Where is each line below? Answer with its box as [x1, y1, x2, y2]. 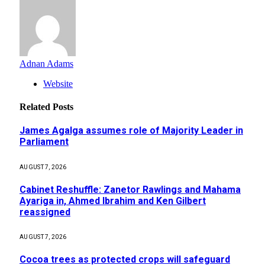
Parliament [20, 136, 69, 148]
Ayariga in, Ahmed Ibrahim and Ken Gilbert [20, 195, 206, 206]
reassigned [20, 206, 70, 218]
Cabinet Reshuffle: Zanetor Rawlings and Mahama [20, 183, 241, 195]
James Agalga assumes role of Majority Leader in [20, 125, 243, 137]
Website [43, 78, 73, 89]
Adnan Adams [20, 58, 73, 69]
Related [20, 102, 53, 112]
